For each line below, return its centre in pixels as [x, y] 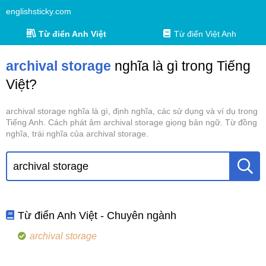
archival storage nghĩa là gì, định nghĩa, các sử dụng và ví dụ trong [132, 111]
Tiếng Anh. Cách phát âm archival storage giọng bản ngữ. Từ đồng [132, 122]
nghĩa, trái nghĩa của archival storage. [77, 134]
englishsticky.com [39, 11]
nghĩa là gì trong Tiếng [181, 66]
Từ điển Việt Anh [205, 34]
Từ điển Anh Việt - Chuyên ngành [97, 216]
